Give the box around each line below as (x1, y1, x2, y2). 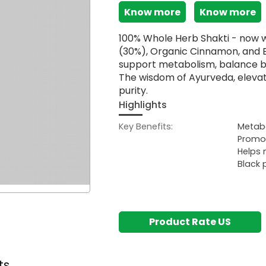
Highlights (119, 98, 167, 112)
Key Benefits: (119, 120, 173, 132)
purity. (119, 84, 148, 98)
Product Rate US (149, 215, 231, 229)
